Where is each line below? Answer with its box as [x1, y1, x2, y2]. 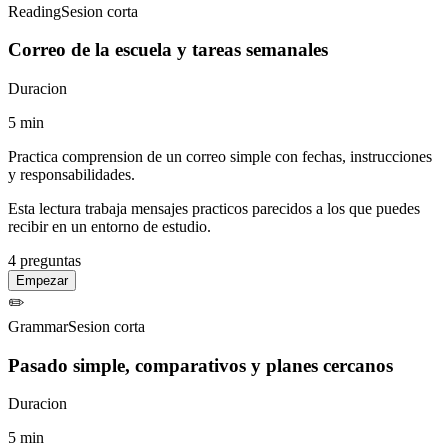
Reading [8, 2, 61, 20]
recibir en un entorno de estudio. [8, 217, 211, 235]
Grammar [8, 317, 68, 335]
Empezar [16, 272, 68, 288]
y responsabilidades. [8, 165, 135, 183]
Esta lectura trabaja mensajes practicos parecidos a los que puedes [8, 199, 420, 217]
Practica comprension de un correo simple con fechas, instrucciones [8, 147, 432, 165]
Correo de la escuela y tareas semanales [8, 39, 328, 61]
